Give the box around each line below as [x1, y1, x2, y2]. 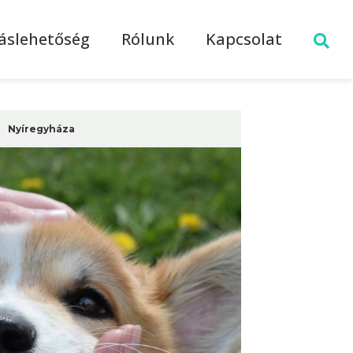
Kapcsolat [206, 28, 282, 50]
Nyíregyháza [8, 123, 75, 136]
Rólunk [121, 28, 174, 50]
